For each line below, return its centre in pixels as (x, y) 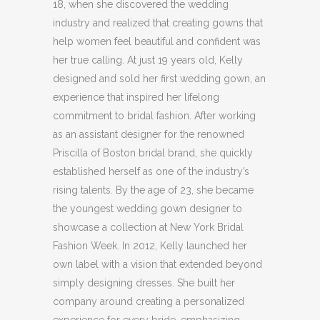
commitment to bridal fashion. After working (154, 115)
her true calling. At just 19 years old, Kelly (148, 60)
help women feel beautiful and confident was (157, 41)
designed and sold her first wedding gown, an (159, 78)
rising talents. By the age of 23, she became (153, 190)
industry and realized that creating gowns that (158, 22)
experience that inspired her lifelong (136, 97)
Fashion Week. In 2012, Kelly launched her (150, 245)
